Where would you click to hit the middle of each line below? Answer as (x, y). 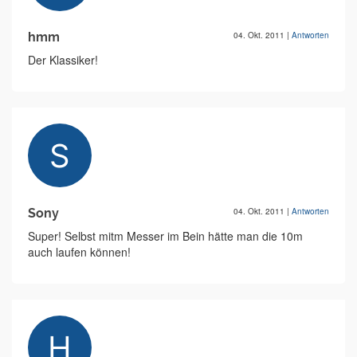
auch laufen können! (79, 252)
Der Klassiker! (63, 60)
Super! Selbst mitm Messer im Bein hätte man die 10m (165, 236)
